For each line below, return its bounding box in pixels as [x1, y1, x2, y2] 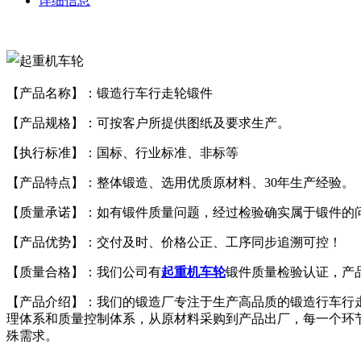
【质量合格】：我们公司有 [6, 265, 161, 280]
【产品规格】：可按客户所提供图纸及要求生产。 [6, 116, 290, 131]
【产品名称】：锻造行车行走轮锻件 [6, 86, 213, 101]
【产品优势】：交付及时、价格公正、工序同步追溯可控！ [6, 235, 342, 250]
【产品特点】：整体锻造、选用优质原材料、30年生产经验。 [6, 176, 355, 190]
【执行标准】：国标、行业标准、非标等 [6, 146, 239, 160]
